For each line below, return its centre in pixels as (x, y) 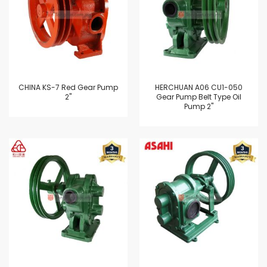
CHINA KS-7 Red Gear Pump (68, 87)
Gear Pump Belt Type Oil (199, 97)
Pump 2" (199, 106)
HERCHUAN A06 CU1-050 (199, 87)
